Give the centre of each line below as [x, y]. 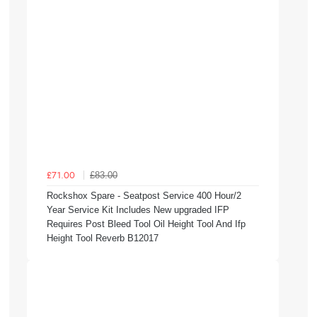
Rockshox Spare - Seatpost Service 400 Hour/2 [144, 196]
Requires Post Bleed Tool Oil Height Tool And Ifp [146, 224]
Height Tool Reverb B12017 [103, 238]
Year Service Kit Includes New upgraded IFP [138, 210]
